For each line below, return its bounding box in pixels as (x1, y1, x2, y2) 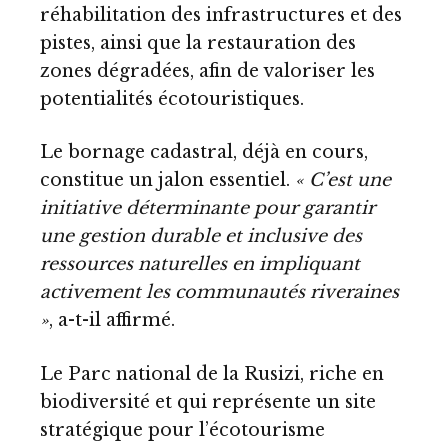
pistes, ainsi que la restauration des (40, 31, 356, 54)
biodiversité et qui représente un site (40, 391, 376, 413)
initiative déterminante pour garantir (40, 197, 375, 220)
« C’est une (295, 169, 391, 192)
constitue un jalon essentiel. (40, 169, 295, 192)
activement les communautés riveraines (40, 281, 399, 304)
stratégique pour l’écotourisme (40, 419, 325, 441)
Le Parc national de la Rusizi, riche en (40, 363, 384, 385)
